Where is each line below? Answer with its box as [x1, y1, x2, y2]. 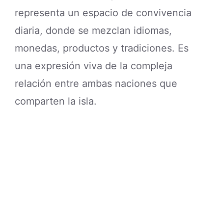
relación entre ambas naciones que [15, 78, 177, 90]
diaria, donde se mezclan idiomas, [15, 25, 172, 37]
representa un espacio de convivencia [15, 7, 192, 19]
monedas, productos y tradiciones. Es [15, 42, 189, 55]
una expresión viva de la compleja [15, 60, 172, 72]
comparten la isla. [15, 95, 97, 108]
